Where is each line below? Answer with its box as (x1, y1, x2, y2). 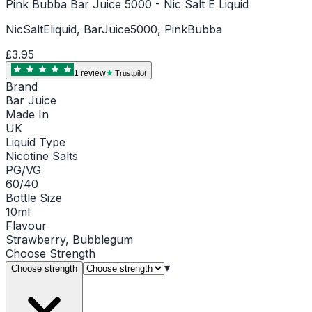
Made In (6, 107, 49, 121)
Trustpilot (115, 68, 146, 77)
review (79, 68, 106, 78)
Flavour (6, 218, 47, 233)
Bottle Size (6, 190, 62, 205)
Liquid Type (6, 134, 65, 149)
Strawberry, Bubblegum (6, 232, 133, 247)
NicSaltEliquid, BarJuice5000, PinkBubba (6, 22, 222, 36)
